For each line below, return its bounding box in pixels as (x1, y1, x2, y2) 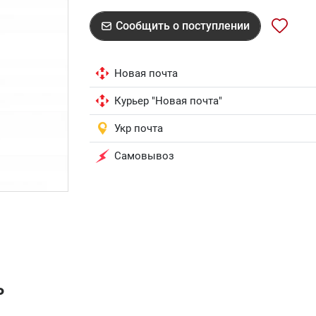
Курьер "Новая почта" (114, 95, 222, 108)
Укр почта (114, 122, 163, 135)
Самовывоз (114, 150, 174, 163)
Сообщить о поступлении (116, 19, 250, 33)
